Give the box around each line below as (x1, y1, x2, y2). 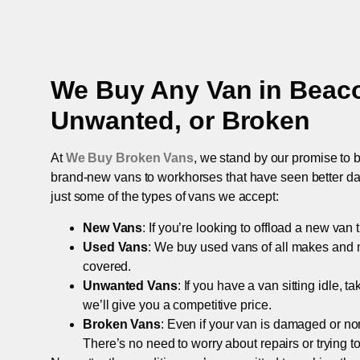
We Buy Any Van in (51, 76, 290, 105)
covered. (83, 259, 132, 273)
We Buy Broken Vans (65, 151, 194, 166)
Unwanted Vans (83, 278, 178, 292)
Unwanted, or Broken (51, 106, 311, 136)
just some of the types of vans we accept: (51, 190, 279, 204)
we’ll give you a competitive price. (83, 297, 272, 312)
